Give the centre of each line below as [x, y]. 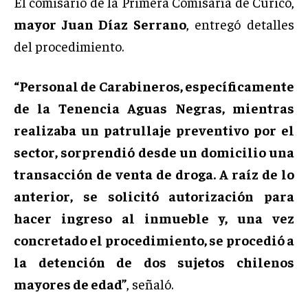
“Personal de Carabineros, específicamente [154, 85]
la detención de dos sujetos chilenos [154, 261]
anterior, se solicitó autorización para [154, 195]
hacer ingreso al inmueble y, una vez [154, 217]
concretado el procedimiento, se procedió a [154, 239]
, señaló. [150, 283]
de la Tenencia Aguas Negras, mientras [154, 107]
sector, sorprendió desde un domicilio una [154, 151]
